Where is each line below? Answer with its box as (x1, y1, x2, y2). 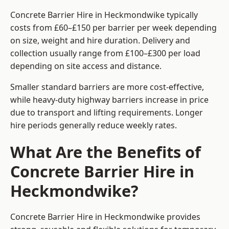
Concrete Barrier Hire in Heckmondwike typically (10, 9, 198, 21)
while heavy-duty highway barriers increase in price (10, 94, 209, 106)
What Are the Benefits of (10, 141, 201, 163)
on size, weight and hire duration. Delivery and (10, 35, 190, 47)
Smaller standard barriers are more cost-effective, (10, 81, 204, 93)
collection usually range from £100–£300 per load (10, 48, 200, 59)
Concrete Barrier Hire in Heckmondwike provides (10, 211, 200, 223)
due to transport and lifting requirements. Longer (10, 107, 203, 119)
